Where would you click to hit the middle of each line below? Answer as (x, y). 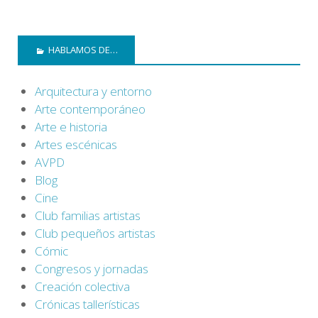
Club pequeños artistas (95, 233)
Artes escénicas (76, 144)
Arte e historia (71, 126)
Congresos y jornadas (92, 268)
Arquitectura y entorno (93, 91)
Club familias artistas (88, 215)
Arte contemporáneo (90, 109)
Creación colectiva (82, 286)
